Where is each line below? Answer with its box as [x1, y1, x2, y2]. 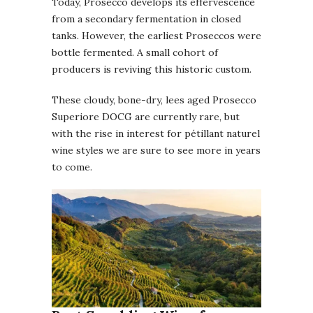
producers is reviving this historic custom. [52, 63, 252, 76]
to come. [52, 161, 92, 174]
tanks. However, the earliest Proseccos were [52, 29, 261, 43]
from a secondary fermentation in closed [52, 13, 241, 26]
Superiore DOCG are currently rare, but [52, 110, 240, 124]
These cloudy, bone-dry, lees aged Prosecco [52, 94, 256, 107]
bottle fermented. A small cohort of [52, 46, 218, 59]
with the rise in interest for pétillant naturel [52, 127, 260, 140]
